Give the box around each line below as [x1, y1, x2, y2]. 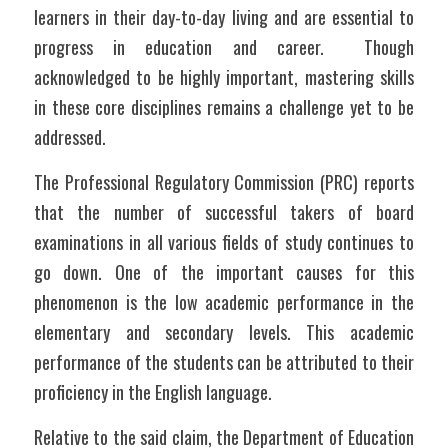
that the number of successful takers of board [34, 199, 414, 225]
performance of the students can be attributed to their [34, 349, 414, 375]
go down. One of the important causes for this [34, 259, 414, 285]
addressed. [106, 124, 130, 150]
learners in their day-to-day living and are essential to [34, 4, 414, 30]
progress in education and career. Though [34, 34, 414, 60]
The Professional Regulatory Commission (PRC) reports [34, 169, 414, 195]
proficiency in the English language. [34, 379, 272, 405]
